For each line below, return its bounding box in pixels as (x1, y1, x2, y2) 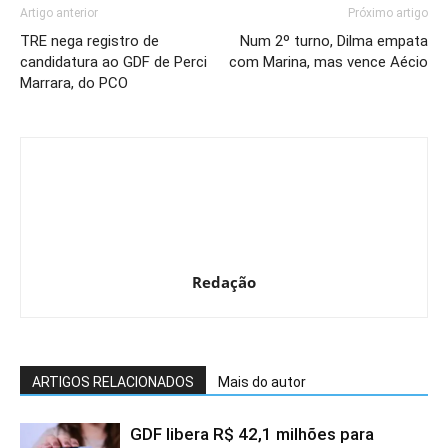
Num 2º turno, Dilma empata (240, 31, 428, 50)
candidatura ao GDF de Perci (20, 52, 207, 71)
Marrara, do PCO (20, 73, 128, 92)
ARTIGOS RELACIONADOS (32, 373, 194, 390)
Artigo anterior (20, 5, 98, 20)
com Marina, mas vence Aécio (229, 52, 428, 71)
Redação (192, 271, 256, 292)
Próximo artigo (348, 5, 428, 20)
